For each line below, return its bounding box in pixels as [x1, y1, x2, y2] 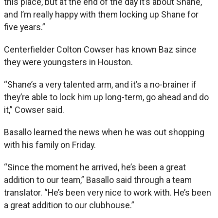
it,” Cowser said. [4, 104, 64, 115]
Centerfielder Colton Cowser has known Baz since [4, 44, 197, 54]
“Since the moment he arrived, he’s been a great [4, 162, 186, 172]
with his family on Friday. [4, 139, 96, 150]
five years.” [4, 21, 45, 32]
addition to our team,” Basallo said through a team [4, 174, 192, 185]
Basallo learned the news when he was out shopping [4, 127, 204, 137]
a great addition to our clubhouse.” [4, 200, 134, 210]
